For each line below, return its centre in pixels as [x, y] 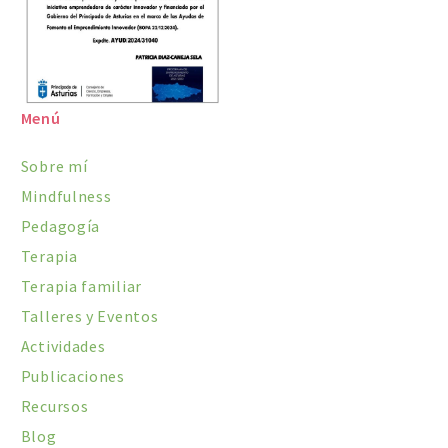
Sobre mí [54, 166]
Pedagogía [60, 226]
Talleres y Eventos [89, 316]
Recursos [54, 406]
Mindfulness [66, 196]
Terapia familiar [81, 286]
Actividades [63, 346]
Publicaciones [72, 376]
